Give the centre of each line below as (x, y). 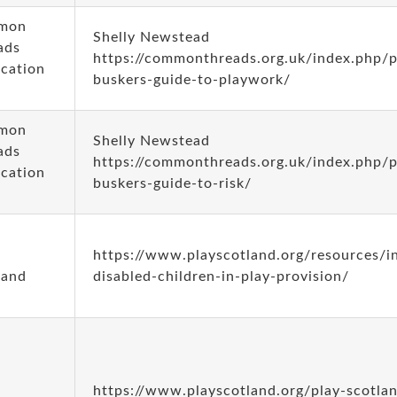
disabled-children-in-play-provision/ (221, 276)
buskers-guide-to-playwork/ (191, 80)
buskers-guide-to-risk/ (172, 183)
